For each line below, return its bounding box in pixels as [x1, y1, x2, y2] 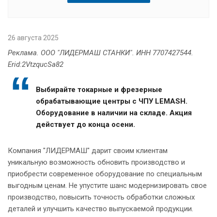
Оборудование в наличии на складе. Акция [36, 108, 192, 117]
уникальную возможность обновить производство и [8, 157, 185, 167]
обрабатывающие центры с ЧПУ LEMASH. [36, 96, 187, 106]
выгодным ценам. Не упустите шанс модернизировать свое [8, 181, 207, 190]
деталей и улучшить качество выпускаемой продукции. [8, 204, 195, 213]
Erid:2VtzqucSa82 [8, 60, 65, 69]
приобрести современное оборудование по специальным [8, 169, 202, 178]
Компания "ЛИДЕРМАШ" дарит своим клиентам [8, 146, 168, 155]
